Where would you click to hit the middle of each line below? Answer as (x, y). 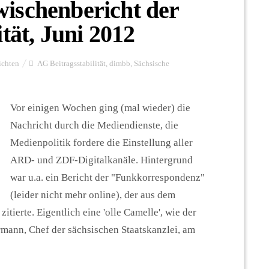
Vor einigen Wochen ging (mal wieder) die (100, 107)
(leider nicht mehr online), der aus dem (93, 195)
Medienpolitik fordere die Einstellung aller (101, 142)
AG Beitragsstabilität (71, 63)
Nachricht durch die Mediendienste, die (94, 125)
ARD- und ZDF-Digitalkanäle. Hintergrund (101, 160)
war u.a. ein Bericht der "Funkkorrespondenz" (107, 177)
